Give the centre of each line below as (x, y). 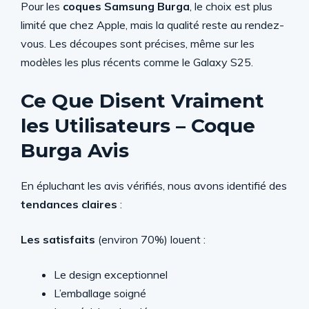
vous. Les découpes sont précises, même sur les (138, 43)
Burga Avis (75, 150)
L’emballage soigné (100, 293)
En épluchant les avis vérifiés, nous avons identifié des (154, 185)
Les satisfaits (58, 239)
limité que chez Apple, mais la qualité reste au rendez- (152, 24)
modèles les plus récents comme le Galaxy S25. (137, 62)
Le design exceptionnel (111, 274)
